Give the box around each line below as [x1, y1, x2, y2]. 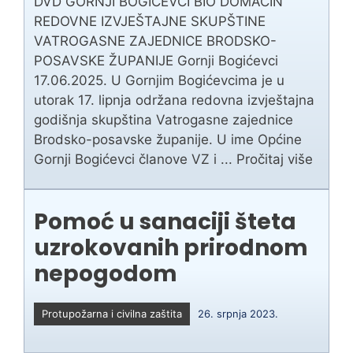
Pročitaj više [236, 151, 313, 168]
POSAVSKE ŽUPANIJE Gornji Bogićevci [34, 53, 278, 69]
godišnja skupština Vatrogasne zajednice [34, 112, 293, 128]
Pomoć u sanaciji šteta [34, 206, 296, 238]
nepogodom [34, 258, 177, 290]
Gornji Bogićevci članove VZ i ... [34, 151, 236, 168]
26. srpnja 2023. [198, 307, 278, 321]
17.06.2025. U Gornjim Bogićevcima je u [34, 72, 284, 89]
